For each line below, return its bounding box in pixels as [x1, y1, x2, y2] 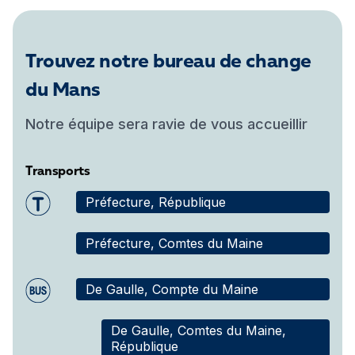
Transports [25, 166, 90, 178]
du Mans [25, 82, 101, 101]
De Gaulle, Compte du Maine [86, 281, 258, 297]
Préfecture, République [86, 194, 226, 210]
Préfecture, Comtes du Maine [86, 235, 263, 251]
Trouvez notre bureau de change [25, 53, 311, 72]
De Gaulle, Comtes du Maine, [111, 323, 286, 338]
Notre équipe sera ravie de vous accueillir [25, 116, 307, 132]
